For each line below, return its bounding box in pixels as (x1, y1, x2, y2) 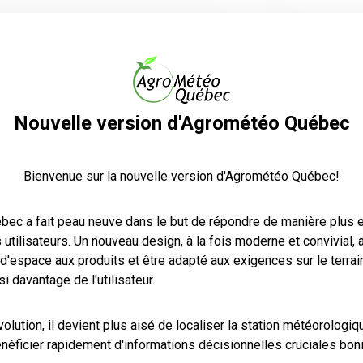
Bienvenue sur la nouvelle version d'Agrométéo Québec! (23, 169, 340, 185)
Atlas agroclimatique (144, 19, 267, 36)
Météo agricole (28, 19, 118, 36)
